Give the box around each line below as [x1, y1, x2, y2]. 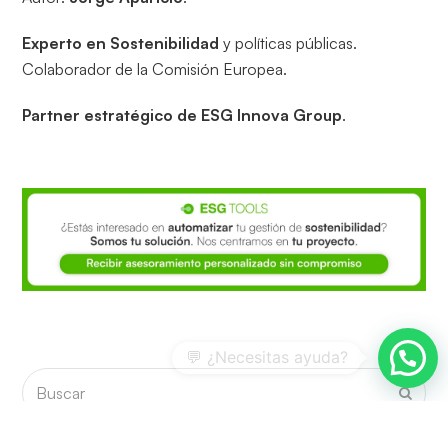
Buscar [22, 370, 72, 391]
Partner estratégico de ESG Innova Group [22, 105, 343, 126]
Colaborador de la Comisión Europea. [22, 59, 288, 80]
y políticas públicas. [219, 33, 358, 54]
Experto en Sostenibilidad [22, 33, 220, 54]
